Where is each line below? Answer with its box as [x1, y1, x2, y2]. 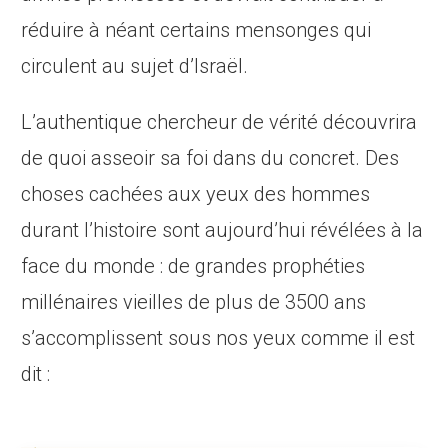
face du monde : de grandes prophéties [21, 254, 366, 279]
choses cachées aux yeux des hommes [21, 182, 371, 207]
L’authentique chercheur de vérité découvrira [21, 110, 418, 135]
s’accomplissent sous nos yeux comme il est [21, 326, 416, 351]
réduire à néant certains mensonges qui [21, 18, 372, 43]
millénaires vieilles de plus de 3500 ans [21, 290, 367, 315]
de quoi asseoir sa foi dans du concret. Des [21, 146, 400, 171]
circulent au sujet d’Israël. [21, 54, 249, 79]
